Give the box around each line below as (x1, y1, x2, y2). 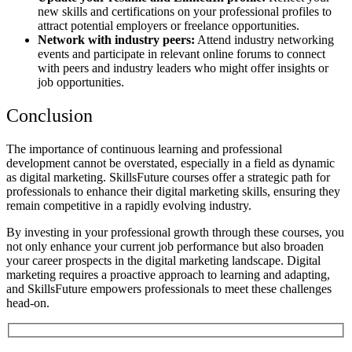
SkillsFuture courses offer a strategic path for (109, 170, 330, 184)
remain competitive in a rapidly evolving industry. (6, 198, 255, 212)
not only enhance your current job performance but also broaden (6, 239, 324, 253)
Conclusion (6, 104, 93, 126)
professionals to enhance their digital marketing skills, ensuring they (6, 184, 340, 198)
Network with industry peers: (38, 33, 195, 47)
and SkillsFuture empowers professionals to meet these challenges (6, 281, 332, 295)
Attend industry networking (195, 33, 334, 47)
